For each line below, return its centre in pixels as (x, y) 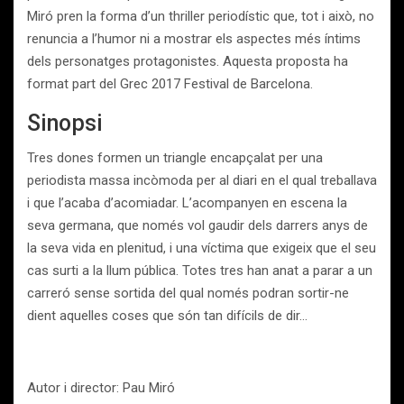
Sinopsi (65, 123)
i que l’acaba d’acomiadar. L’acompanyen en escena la (187, 203)
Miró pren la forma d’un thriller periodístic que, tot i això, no (201, 16)
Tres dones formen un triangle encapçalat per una (175, 158)
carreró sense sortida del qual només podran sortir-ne (188, 293)
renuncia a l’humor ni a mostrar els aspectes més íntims (194, 39)
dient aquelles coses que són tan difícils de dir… (167, 316)
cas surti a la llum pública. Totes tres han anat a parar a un (200, 271)
